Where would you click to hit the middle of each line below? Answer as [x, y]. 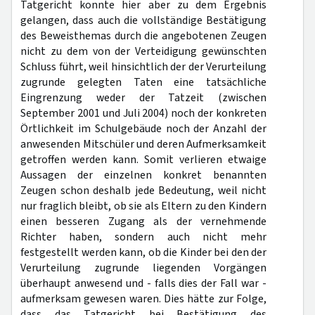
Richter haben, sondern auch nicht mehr [143, 237]
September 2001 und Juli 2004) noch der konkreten [143, 113]
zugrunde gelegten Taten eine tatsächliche [143, 82]
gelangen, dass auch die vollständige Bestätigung [143, 20]
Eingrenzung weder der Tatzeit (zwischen [143, 98]
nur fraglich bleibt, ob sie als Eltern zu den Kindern [143, 206]
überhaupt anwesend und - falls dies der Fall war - [143, 283]
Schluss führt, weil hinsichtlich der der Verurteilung [143, 67]
